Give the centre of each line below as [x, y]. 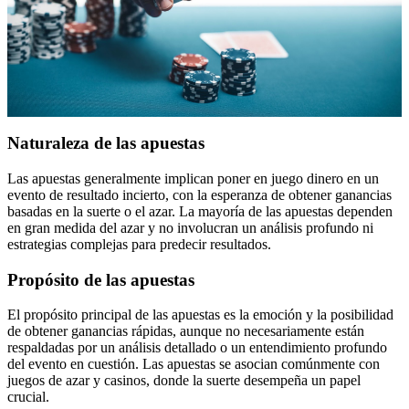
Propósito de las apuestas [101, 279]
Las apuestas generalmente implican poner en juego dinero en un [193, 179]
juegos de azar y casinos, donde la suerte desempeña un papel [184, 381]
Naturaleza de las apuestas [106, 143]
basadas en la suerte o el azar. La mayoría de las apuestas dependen [200, 212]
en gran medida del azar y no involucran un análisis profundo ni [190, 228]
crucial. [28, 397]
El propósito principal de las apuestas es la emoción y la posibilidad [200, 315]
